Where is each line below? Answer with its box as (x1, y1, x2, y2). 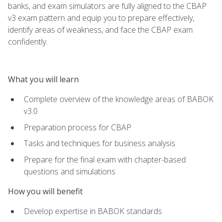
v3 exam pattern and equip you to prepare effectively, (8, 12, 194, 23)
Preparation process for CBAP (24, 121, 131, 133)
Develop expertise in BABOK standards (24, 206, 162, 217)
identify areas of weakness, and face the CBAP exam (8, 24, 193, 35)
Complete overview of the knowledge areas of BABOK (24, 93, 214, 105)
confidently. (8, 36, 48, 47)
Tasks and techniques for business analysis (24, 138, 175, 149)
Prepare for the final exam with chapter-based (24, 154, 186, 165)
